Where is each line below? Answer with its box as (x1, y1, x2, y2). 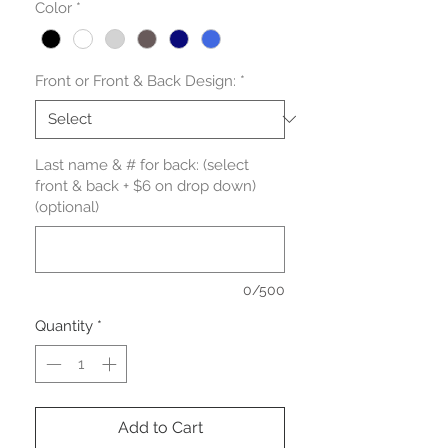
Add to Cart (117, 418, 203, 438)
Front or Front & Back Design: (35, 71, 236, 90)
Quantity (35, 316, 93, 335)
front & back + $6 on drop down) (35, 176, 256, 195)
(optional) (35, 197, 99, 216)
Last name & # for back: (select (35, 155, 249, 174)
